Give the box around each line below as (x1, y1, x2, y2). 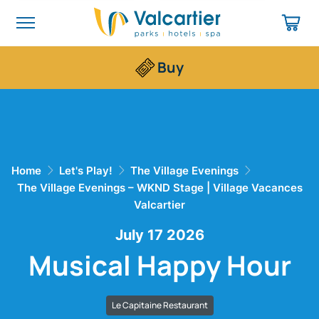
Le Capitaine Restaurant (111, 299, 208, 311)
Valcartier (134, 198, 185, 211)
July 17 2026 (115, 226, 204, 244)
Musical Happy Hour (51, 246, 291, 283)
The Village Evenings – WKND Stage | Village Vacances (16, 181, 303, 194)
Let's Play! (59, 164, 113, 177)
